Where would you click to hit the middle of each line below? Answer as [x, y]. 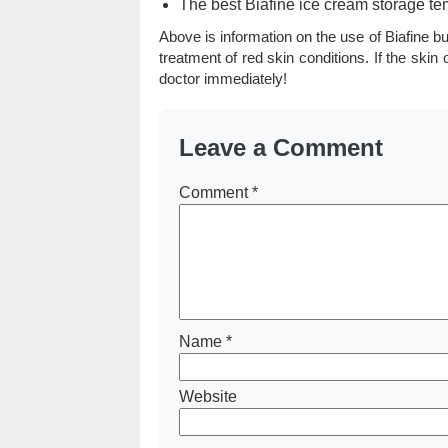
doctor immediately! [222, 78]
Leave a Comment [280, 147]
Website [207, 396]
